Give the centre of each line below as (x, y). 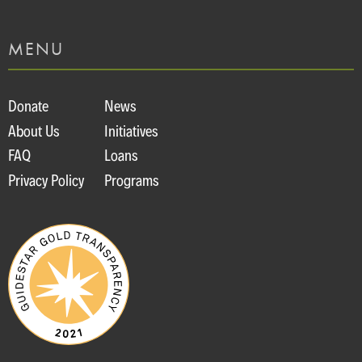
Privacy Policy (46, 180)
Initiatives (131, 131)
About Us (34, 131)
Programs (131, 180)
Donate (28, 107)
